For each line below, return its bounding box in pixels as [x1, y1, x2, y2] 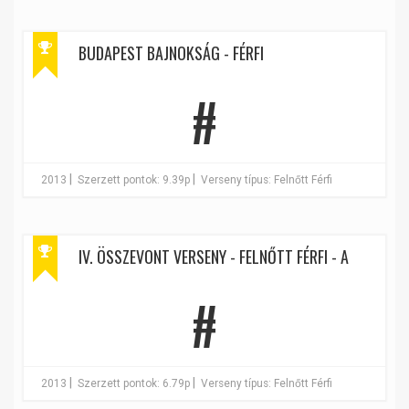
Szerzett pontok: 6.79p [78, 377, 190, 390]
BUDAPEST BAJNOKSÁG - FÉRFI [79, 41, 264, 65]
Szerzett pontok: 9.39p [78, 173, 190, 186]
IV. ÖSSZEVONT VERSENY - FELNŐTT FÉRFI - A [79, 245, 349, 268]
